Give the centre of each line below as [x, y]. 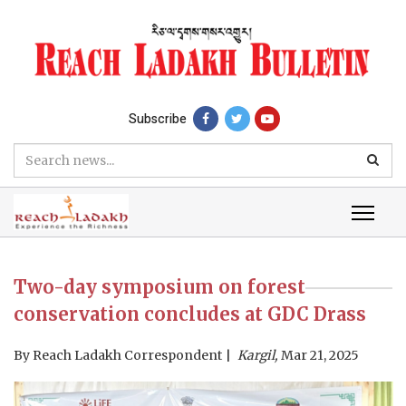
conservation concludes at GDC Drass [192, 314]
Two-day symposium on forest [159, 286]
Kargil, [258, 355]
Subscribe [157, 119]
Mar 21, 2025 [319, 355]
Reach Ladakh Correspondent [127, 355]
